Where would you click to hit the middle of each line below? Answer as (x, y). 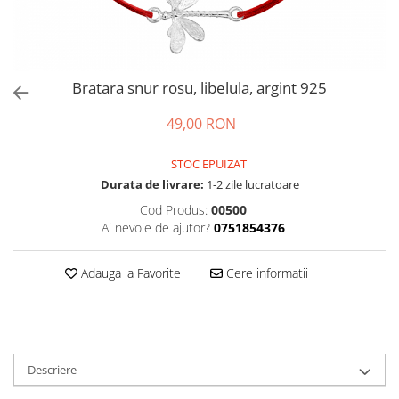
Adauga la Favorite (129, 273)
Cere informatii (265, 273)
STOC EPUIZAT (208, 164)
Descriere (52, 370)
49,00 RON (201, 124)
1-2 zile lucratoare (251, 184)
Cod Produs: (173, 210)
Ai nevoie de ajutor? (155, 228)
